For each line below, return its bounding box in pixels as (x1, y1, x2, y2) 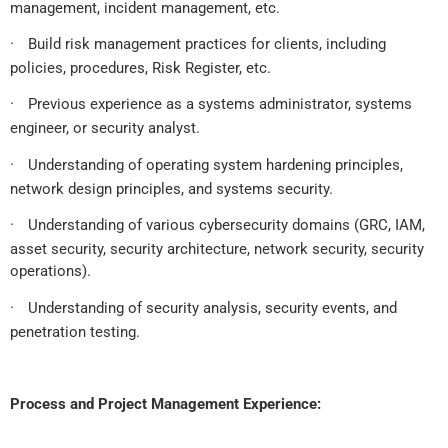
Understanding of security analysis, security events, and (28, 298, 397, 317)
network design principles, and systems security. (10, 179, 333, 198)
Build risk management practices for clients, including (28, 34, 386, 53)
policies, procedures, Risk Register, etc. (10, 58, 271, 77)
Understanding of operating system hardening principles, (28, 155, 403, 174)
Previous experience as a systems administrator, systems (28, 95, 412, 114)
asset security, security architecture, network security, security (10, 240, 424, 259)
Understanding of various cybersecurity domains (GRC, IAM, (28, 216, 425, 235)
